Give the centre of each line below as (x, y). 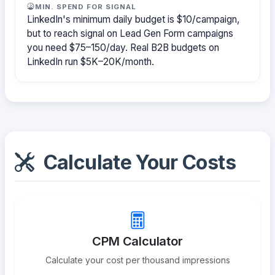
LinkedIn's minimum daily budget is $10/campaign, (134, 19)
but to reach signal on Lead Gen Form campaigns (130, 33)
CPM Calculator (137, 242)
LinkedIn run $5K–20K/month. (91, 61)
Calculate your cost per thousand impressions (137, 260)
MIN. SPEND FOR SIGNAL (86, 6)
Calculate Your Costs (137, 163)
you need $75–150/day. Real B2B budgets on (123, 47)
